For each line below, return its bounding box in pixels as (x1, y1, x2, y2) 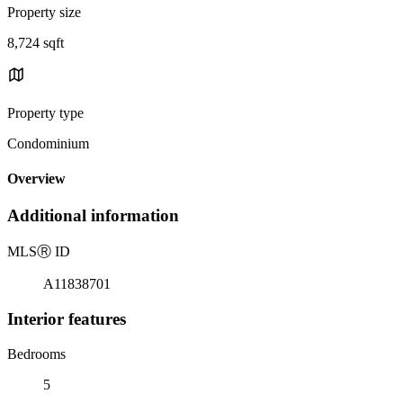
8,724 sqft (7, 34, 64, 50)
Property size (7, 4, 81, 20)
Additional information (7, 206, 179, 226)
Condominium (7, 135, 89, 151)
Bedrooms (7, 345, 66, 362)
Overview (7, 171, 66, 187)
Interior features (7, 309, 126, 328)
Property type (7, 104, 84, 121)
